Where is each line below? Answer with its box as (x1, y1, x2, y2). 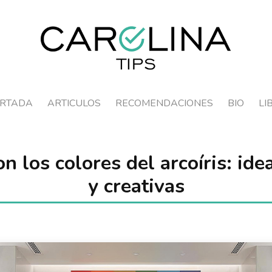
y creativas (87, 173, 185, 199)
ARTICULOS (47, 97, 101, 110)
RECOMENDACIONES (115, 97, 213, 110)
